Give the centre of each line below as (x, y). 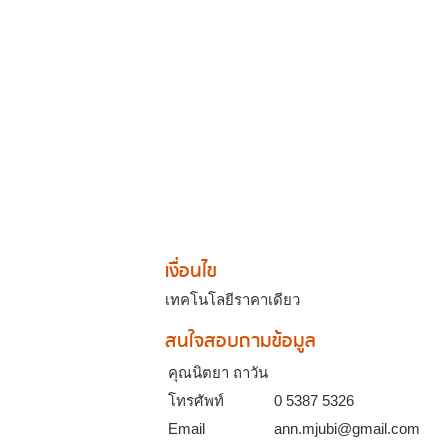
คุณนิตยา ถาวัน (218, 372)
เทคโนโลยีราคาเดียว (232, 299)
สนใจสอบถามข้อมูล (240, 341)
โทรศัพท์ (196, 400)
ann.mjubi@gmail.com (347, 428)
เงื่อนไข (191, 271)
